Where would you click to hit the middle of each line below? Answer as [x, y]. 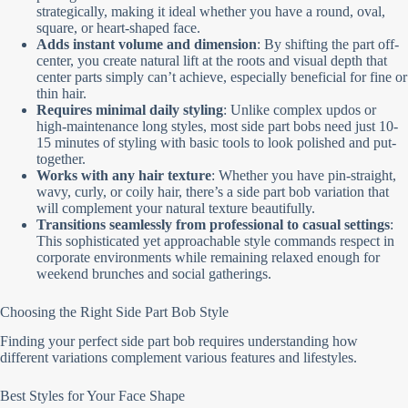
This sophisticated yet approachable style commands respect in [215, 240]
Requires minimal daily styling [130, 109]
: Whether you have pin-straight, [304, 175]
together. [61, 158]
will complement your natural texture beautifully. [176, 208]
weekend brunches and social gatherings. [154, 273]
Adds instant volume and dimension [147, 44]
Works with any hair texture [124, 175]
